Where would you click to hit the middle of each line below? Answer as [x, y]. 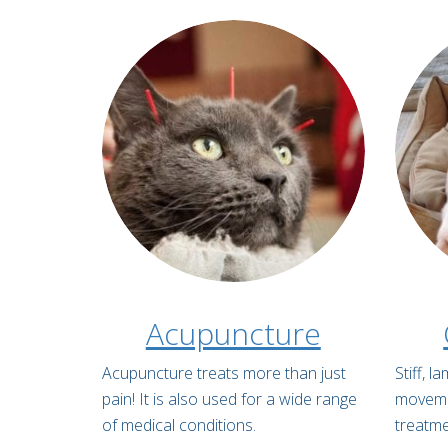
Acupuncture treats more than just [224, 373]
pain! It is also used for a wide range [229, 399]
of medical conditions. [179, 425]
